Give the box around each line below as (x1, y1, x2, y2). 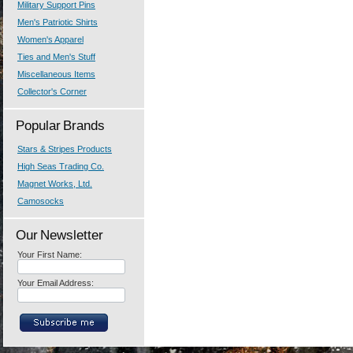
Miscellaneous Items (17, 69, 95, 79)
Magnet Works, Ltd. (17, 179, 92, 188)
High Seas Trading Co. (17, 162, 104, 171)
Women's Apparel (17, 35, 84, 44)
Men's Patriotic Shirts (17, 17, 98, 27)
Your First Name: (17, 250, 82, 259)
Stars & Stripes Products (17, 144, 112, 154)
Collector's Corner (17, 87, 87, 96)
